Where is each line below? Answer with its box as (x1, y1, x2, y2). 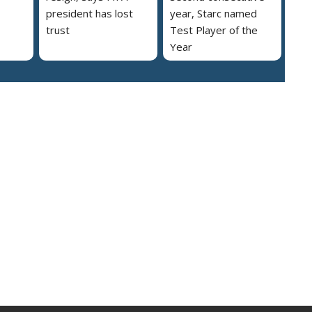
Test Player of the (170, 22, 258, 37)
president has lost (46, 6, 133, 20)
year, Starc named (170, 6, 257, 20)
